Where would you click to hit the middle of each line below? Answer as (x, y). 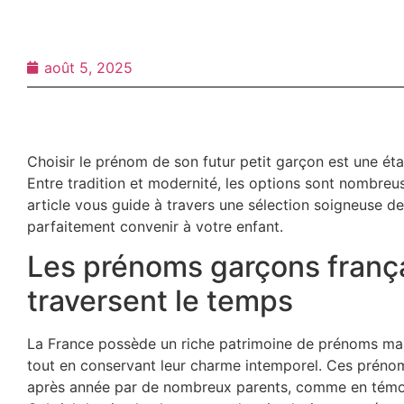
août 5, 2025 (88, 67)
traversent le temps (160, 301)
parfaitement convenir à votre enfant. (155, 226)
